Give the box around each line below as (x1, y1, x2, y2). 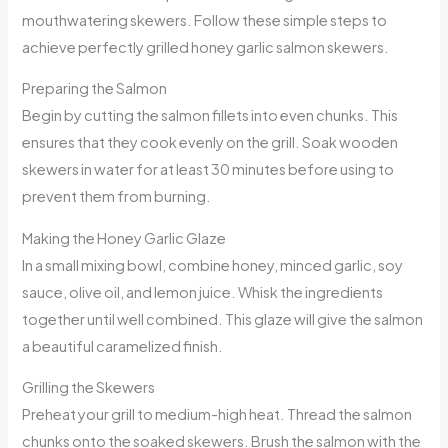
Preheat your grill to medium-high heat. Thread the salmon (22, 405, 413, 424)
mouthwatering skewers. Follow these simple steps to (22, 10, 388, 29)
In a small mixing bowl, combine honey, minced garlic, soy (22, 255, 404, 274)
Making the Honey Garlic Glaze (22, 228, 227, 247)
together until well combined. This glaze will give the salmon (22, 309, 424, 328)
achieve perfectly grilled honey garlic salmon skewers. (22, 37, 390, 56)
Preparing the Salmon (22, 79, 168, 98)
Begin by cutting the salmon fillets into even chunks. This (22, 106, 399, 125)
